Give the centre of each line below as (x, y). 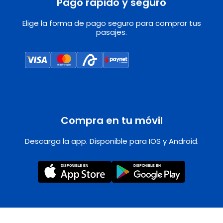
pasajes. (111, 32)
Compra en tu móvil (111, 120)
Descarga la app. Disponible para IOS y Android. (111, 141)
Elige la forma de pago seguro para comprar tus (111, 23)
